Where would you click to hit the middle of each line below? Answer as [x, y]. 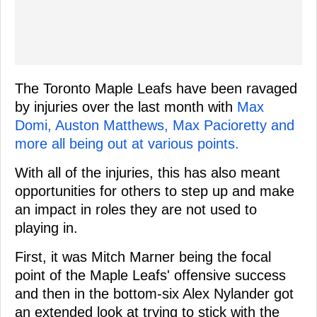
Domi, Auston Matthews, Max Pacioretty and [155, 125]
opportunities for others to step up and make [155, 191]
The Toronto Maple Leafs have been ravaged [156, 88]
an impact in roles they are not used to [136, 209]
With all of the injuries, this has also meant [148, 172]
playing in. [46, 227]
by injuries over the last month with [126, 106]
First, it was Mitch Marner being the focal [143, 257]
